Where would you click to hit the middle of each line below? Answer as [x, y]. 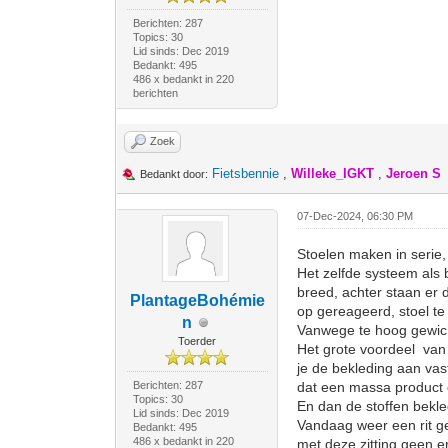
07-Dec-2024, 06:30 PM [355, 216]
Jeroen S [414, 173]
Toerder [197, 341]
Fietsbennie [246, 173]
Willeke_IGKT [333, 173]
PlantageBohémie [197, 300]
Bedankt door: [174, 174]
